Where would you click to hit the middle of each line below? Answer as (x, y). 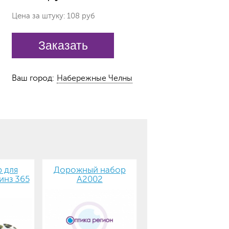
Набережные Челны (95, 78)
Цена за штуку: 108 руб (53, 16)
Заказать (63, 45)
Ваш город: (33, 78)
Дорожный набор (89, 170)
